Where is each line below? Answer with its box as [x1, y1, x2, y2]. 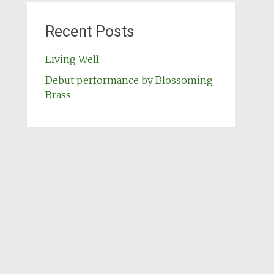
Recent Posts [45, 23, 135, 40]
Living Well [45, 53, 99, 65]
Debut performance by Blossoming [45, 74, 213, 86]
